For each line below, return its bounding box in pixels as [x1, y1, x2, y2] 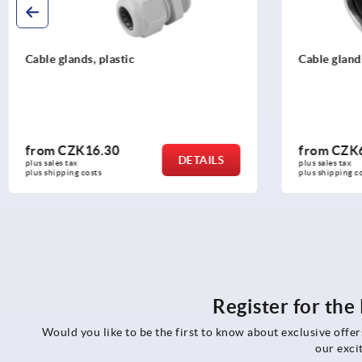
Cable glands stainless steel [27, 52, 174, 65]
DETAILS [180, 153, 227, 166]
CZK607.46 [60, 142, 130, 158]
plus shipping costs [27, 167, 104, 177]
